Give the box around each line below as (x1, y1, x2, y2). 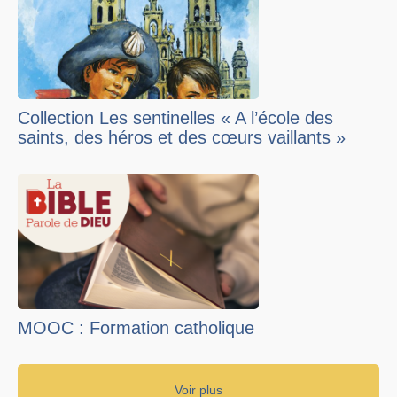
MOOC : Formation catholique (18, 318, 254, 339)
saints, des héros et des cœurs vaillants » (18, 127, 346, 147)
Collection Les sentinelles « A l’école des (18, 107, 333, 128)
